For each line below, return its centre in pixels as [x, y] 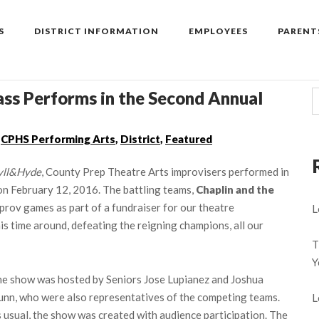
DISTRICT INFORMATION [96, 31]
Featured [189, 138]
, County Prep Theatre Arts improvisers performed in [165, 171]
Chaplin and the [235, 189]
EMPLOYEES [218, 31]
